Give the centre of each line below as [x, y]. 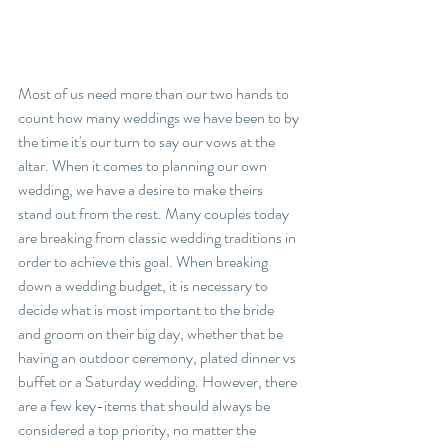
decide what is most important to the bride [147, 310]
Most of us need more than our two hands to [155, 94]
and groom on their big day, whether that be [152, 334]
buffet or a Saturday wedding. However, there [159, 382]
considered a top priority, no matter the [138, 430]
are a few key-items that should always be [145, 406]
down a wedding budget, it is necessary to [144, 286]
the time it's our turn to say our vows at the [148, 142]
